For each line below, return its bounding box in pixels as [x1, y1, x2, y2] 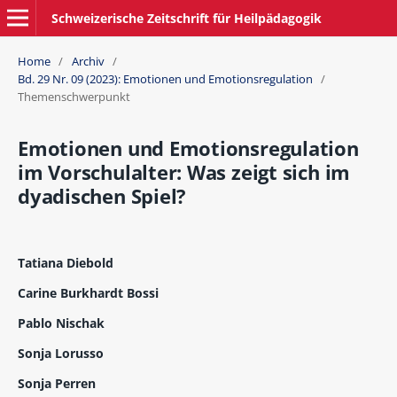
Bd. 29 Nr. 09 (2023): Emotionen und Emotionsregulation [17, 71, 313, 88]
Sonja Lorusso [17, 345, 104, 362]
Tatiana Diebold [17, 254, 113, 272]
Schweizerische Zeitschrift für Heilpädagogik [51, 9, 322, 27]
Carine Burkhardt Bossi [17, 284, 159, 302]
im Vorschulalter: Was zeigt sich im [17, 159, 351, 187]
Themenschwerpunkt [17, 89, 130, 105]
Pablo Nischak [17, 315, 105, 332]
